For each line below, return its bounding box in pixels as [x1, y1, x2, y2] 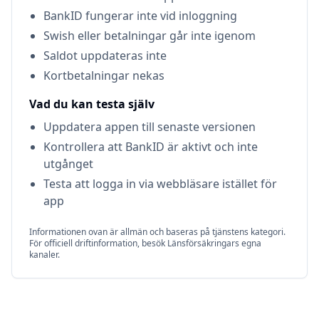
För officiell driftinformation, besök [29, 237, 167, 249]
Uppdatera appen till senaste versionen [43, 119, 256, 135]
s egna [235, 237, 261, 249]
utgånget [43, 156, 93, 172]
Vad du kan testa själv [29, 96, 155, 112]
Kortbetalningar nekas [43, 68, 164, 83]
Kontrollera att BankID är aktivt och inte [43, 139, 258, 155]
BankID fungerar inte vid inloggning [43, 8, 237, 23]
